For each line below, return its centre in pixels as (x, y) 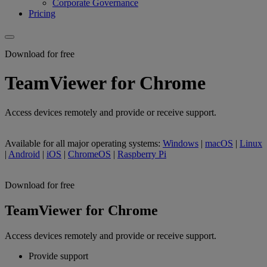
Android (24, 154)
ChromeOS (89, 154)
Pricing (42, 13)
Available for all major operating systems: (84, 143)
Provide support (58, 256)
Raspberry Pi (142, 154)
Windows (181, 143)
